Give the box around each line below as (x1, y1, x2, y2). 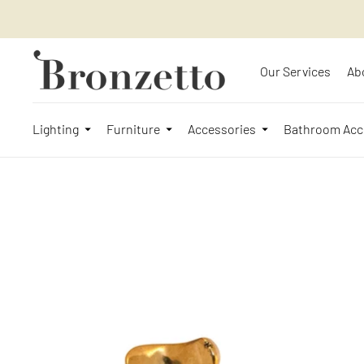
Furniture (106, 121, 160, 137)
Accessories (188, 121, 256, 137)
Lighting (32, 121, 79, 137)
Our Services (260, 63, 331, 79)
